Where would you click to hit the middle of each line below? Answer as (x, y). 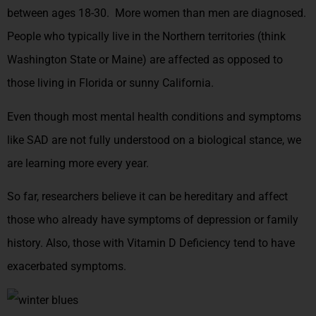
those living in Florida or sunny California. (112, 83)
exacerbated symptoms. (67, 267)
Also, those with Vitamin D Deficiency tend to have (170, 243)
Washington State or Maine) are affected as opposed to (145, 60)
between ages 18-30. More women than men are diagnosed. (158, 13)
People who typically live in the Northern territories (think (146, 37)
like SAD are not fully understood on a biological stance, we (154, 140)
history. (26, 243)
